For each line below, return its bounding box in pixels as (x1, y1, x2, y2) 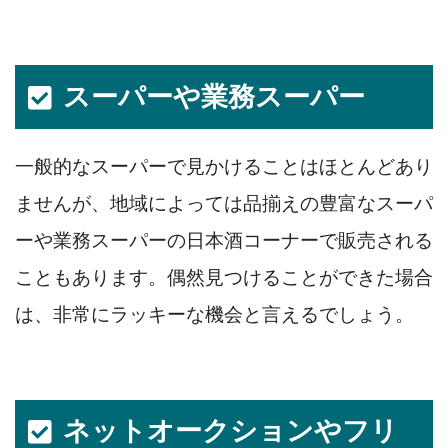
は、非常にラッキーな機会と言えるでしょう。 (15, 303, 414, 325)
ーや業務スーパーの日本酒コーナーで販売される (15, 229, 433, 251)
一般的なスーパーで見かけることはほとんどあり (15, 155, 433, 177)
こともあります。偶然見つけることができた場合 (15, 266, 433, 288)
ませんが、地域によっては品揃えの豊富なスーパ (15, 192, 433, 214)
